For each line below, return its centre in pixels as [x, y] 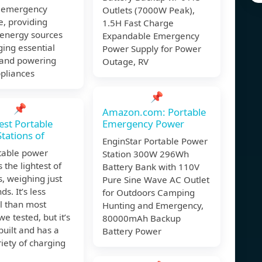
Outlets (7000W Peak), [149, 10]
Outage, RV [125, 62]
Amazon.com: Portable [154, 112]
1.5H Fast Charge [138, 23]
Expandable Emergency [151, 36]
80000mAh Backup [142, 218]
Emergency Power [143, 124]
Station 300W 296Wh [146, 154]
